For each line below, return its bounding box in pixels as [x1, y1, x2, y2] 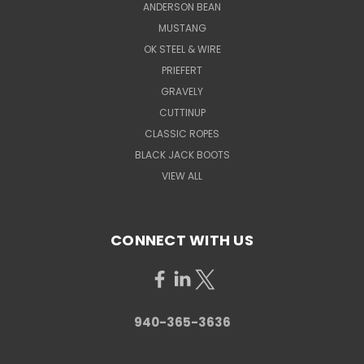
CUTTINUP [158, 105, 206, 119]
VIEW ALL [162, 168, 202, 183]
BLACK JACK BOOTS [134, 147, 230, 162]
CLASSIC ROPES [145, 126, 219, 141]
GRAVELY [161, 84, 203, 98]
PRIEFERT [162, 63, 202, 77]
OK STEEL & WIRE [143, 41, 221, 56]
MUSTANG [158, 20, 206, 35]
